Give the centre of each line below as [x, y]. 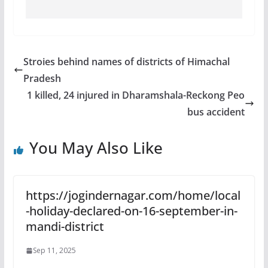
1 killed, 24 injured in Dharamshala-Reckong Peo [136, 95]
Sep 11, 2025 [54, 251]
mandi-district [65, 227]
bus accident [216, 112]
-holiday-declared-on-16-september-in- [131, 211]
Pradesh [42, 79]
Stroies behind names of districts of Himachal [126, 62]
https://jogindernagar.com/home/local [133, 196]
